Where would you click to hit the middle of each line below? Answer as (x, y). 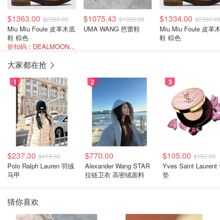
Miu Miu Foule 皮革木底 (41, 29)
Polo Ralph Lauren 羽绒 (41, 166)
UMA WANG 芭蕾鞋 (112, 29)
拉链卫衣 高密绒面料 (115, 175)
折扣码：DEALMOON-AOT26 (72, 46)
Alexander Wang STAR (117, 166)
